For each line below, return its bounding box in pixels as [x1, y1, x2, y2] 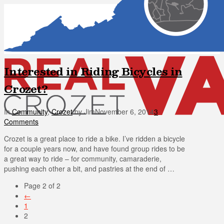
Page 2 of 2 [24, 180, 60, 190]
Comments [4, 116, 38, 126]
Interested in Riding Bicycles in [4, 62, 182, 80]
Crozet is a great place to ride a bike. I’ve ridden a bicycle [4, 133, 185, 143]
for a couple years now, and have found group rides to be [4, 143, 185, 153]
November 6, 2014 [95, 106, 154, 116]
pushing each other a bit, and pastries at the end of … [4, 163, 174, 173]
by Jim [72, 106, 95, 116]
